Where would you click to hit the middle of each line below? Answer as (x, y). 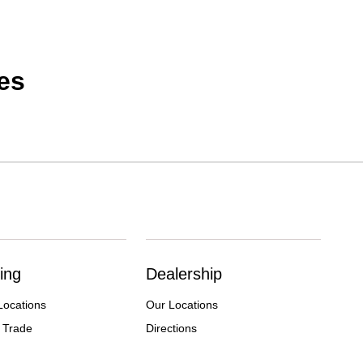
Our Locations (182, 305)
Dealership (184, 274)
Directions (172, 329)
